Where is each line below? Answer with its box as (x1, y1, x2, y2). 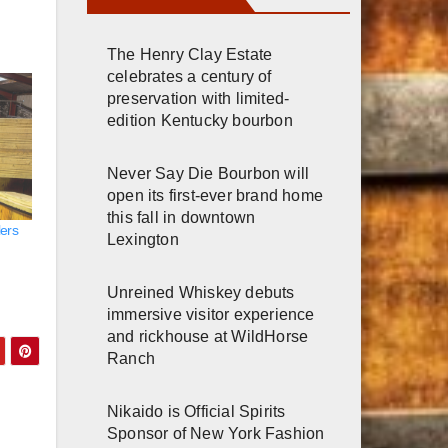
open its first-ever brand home (107, 186, 323, 204)
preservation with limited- (107, 89, 290, 107)
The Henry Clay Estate (107, 45, 273, 63)
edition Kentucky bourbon (107, 111, 293, 129)
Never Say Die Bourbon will (107, 164, 310, 182)
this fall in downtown (107, 208, 256, 226)
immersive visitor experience (107, 305, 315, 323)
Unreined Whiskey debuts (107, 283, 295, 301)
